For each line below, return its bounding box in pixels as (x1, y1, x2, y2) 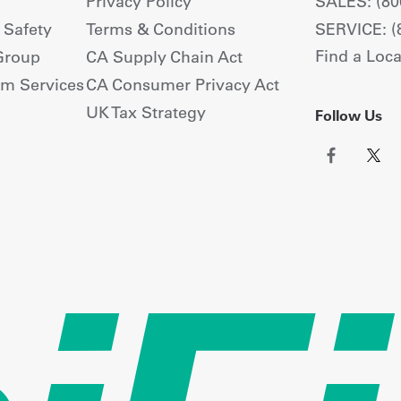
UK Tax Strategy (86, 102, 207, 124)
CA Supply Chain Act (86, 47, 243, 68)
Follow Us (314, 107, 382, 125)
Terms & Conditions (86, 19, 236, 40)
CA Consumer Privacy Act (86, 74, 280, 96)
